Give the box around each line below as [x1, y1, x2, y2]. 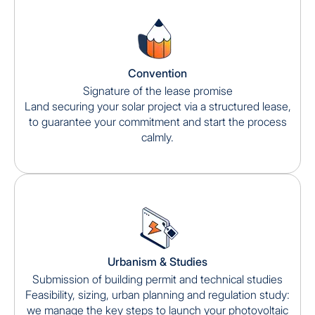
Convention [128, 65, 187, 80]
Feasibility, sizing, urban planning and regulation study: [25, 287, 290, 302]
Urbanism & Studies [108, 254, 207, 269]
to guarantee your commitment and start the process [28, 114, 287, 129]
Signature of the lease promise [82, 83, 233, 98]
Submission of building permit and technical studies [32, 271, 283, 286]
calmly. [141, 129, 174, 144]
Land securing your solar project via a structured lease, [24, 98, 291, 113]
